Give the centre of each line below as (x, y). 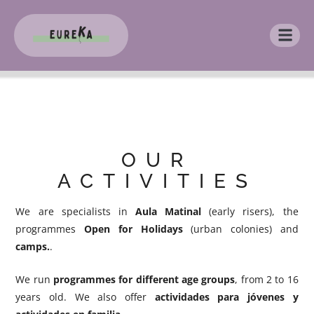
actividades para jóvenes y (226, 296)
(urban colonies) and (240, 228)
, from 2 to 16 (267, 279)
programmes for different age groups (144, 279)
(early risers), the (250, 211)
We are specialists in (75, 211)
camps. (33, 246)
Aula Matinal (169, 211)
